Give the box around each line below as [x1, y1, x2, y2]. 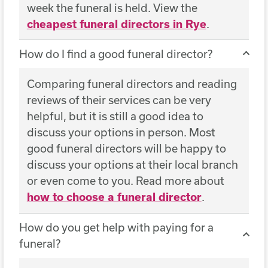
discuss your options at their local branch [26, 158, 238, 172]
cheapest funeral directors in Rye [26, 17, 206, 31]
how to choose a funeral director [26, 190, 202, 204]
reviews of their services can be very [26, 93, 211, 107]
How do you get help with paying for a [19, 220, 214, 234]
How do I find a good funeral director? [19, 47, 212, 61]
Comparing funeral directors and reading [26, 77, 237, 91]
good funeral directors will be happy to [26, 142, 226, 156]
